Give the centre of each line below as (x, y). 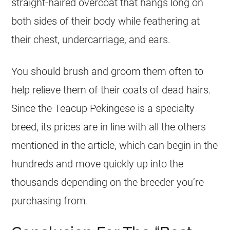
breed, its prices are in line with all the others (109, 127)
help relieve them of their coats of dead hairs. (111, 90)
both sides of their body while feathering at (106, 21)
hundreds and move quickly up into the (98, 164)
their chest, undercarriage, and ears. (91, 39)
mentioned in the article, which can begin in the (115, 145)
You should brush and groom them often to (108, 71)
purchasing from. (50, 200)
